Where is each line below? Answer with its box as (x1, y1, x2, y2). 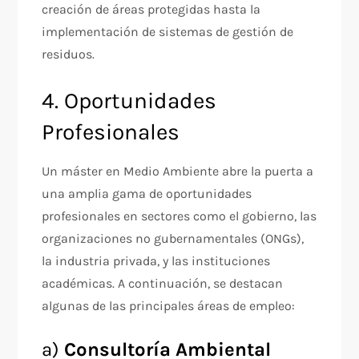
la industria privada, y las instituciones (42, 253, 271, 268)
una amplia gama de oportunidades (42, 186, 252, 201)
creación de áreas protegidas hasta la (42, 2, 261, 17)
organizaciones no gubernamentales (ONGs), (42, 231, 305, 246)
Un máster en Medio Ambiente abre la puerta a (42, 163, 314, 179)
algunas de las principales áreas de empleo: (42, 298, 296, 313)
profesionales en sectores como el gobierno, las (42, 208, 317, 224)
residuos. (42, 46, 95, 62)
